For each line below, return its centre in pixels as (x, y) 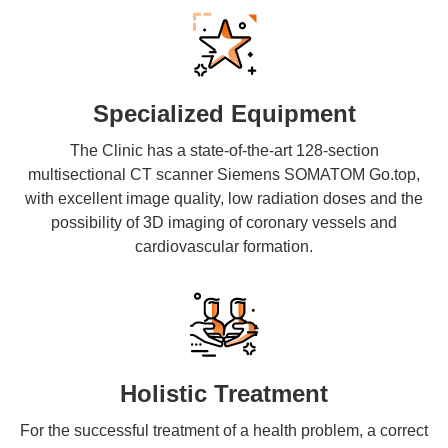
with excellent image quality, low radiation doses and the (224, 199)
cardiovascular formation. (224, 247)
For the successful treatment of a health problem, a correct (224, 431)
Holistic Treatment (224, 394)
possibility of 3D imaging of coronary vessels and (224, 223)
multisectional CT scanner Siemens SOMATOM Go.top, (224, 175)
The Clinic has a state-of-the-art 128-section (224, 151)
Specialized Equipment (224, 114)
